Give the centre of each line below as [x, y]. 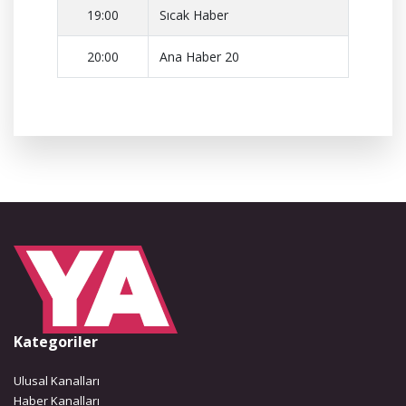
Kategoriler [56, 342]
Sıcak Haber [194, 15]
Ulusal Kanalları [57, 381]
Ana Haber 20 [199, 57]
